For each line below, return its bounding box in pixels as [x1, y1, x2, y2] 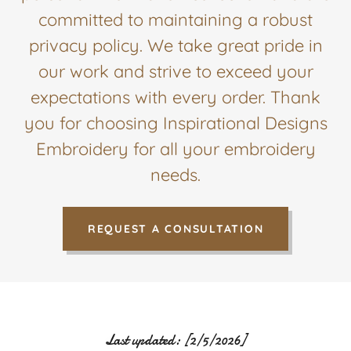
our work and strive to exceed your [38, 60, 313, 82]
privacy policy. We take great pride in [28, 34, 323, 56]
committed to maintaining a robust [38, 9, 313, 31]
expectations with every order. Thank [31, 86, 320, 108]
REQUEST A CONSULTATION [87, 222, 264, 236]
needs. [150, 164, 201, 186]
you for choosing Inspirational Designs [24, 112, 327, 134]
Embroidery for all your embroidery [35, 138, 316, 160]
